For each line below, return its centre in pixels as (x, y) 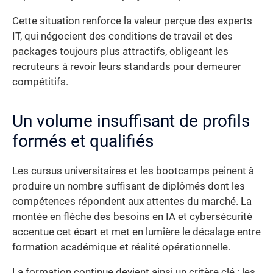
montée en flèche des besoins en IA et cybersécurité (132, 216)
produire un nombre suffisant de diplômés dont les (129, 186)
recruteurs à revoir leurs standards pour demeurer (127, 66)
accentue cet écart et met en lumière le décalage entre (136, 232)
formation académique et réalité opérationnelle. (121, 247)
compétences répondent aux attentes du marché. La (132, 201)
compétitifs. (40, 82)
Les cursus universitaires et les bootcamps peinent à (133, 171)
